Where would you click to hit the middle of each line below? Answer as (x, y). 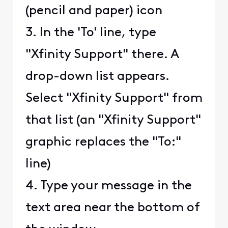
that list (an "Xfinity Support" (113, 121)
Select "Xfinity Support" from (114, 99)
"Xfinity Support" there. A (102, 55)
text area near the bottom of (112, 208)
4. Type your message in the (108, 186)
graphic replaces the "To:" (103, 142)
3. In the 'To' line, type (91, 33)
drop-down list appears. (97, 77)
